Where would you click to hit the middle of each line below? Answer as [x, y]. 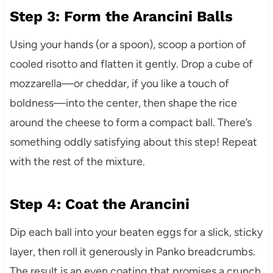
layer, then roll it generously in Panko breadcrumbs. [132, 252]
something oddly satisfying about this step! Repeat [133, 142]
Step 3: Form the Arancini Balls [121, 17]
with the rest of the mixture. [77, 162]
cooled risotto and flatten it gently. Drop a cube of [131, 64]
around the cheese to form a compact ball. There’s [130, 123]
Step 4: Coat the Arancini [99, 204]
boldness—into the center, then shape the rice [123, 103]
